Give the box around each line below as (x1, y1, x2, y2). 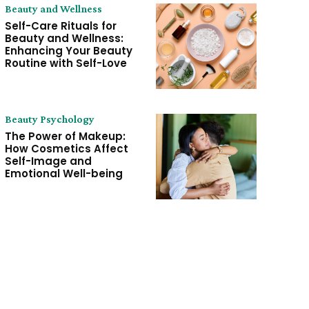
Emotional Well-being (4, 166, 123, 181)
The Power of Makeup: (4, 129, 126, 144)
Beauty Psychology (4, 113, 94, 126)
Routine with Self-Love (4, 55, 127, 70)
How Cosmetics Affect (4, 141, 128, 157)
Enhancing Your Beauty (4, 43, 132, 58)
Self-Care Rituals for (4, 18, 117, 33)
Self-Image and (4, 154, 92, 169)
